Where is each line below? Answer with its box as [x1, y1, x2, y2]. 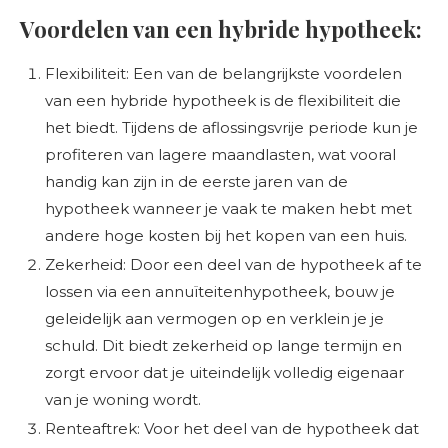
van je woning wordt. [45, 390, 201, 409]
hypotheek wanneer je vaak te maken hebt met [45, 199, 412, 218]
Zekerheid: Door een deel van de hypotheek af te [45, 255, 422, 274]
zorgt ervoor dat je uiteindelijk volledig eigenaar [45, 363, 404, 382]
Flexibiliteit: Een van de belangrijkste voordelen [45, 64, 402, 83]
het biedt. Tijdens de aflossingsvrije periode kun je [45, 118, 418, 137]
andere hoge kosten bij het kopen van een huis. [45, 226, 407, 245]
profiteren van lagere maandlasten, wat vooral [45, 145, 396, 164]
